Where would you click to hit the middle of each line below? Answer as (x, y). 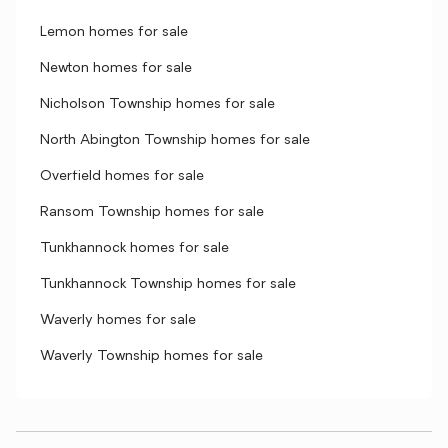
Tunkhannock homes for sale (134, 248)
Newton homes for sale (116, 68)
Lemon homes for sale (114, 32)
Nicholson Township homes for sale (157, 104)
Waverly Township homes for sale (151, 356)
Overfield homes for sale (122, 176)
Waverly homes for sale (118, 320)
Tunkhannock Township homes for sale (168, 284)
